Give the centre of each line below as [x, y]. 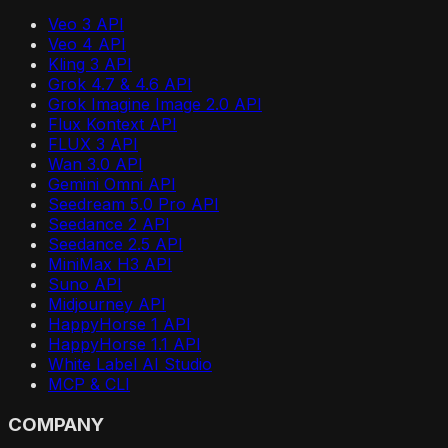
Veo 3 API [86, 24]
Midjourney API [107, 304]
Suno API [85, 284]
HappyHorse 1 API [119, 324]
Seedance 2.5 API [115, 244]
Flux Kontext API [112, 124]
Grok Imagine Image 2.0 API [155, 104]
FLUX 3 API [93, 144]
